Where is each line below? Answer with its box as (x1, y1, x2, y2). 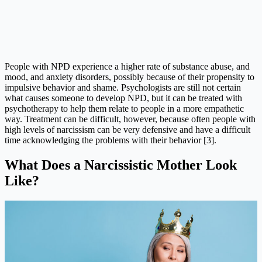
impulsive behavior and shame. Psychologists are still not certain (5, 82, 241, 92)
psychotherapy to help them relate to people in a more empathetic (5, 103, 244, 113)
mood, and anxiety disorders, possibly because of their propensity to (5, 71, 254, 82)
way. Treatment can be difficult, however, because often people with (5, 113, 256, 124)
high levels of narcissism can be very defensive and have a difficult (5, 124, 250, 135)
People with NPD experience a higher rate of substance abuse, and (5, 61, 250, 71)
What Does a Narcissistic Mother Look (5, 157, 237, 173)
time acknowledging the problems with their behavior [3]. (5, 135, 216, 145)
